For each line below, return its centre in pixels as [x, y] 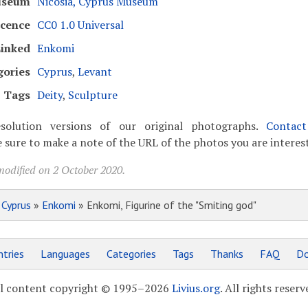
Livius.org [196, 288]
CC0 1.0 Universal [80, 25]
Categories [131, 254]
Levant [95, 71]
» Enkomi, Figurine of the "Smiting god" [166, 205]
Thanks [227, 254]
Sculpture [92, 95]
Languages [65, 254]
